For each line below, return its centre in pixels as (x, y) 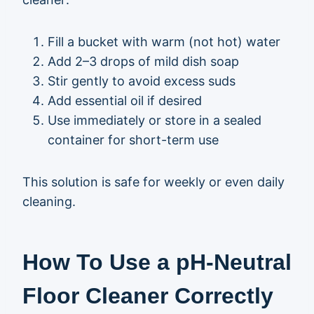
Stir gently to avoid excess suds (142, 81)
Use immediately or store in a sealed (155, 120)
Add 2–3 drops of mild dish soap (143, 61)
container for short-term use (133, 140)
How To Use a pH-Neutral (157, 262)
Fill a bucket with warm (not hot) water (164, 42)
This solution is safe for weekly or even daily (153, 182)
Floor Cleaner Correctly (148, 296)
